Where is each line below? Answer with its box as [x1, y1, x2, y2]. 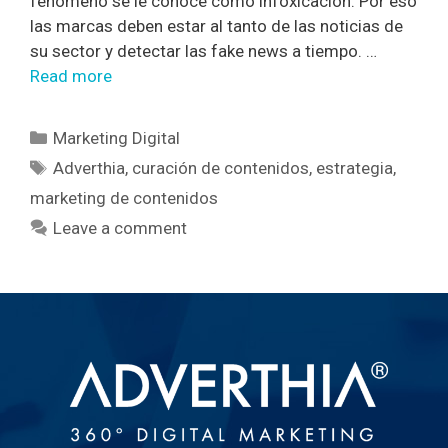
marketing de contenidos [30, 187, 218, 208]
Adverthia [53, 157, 126, 178]
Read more [30, 65, 112, 86]
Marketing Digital [53, 127, 181, 148]
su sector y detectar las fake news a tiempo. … [30, 40, 377, 61]
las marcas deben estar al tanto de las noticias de [30, 15, 403, 36]
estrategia [316, 157, 394, 178]
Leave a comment [53, 217, 188, 238]
